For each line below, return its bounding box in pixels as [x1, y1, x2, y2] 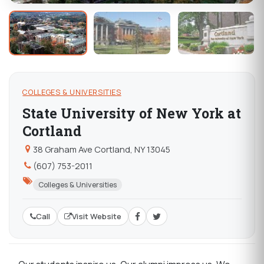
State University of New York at [22, 104, 242, 123]
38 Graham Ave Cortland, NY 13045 [32, 143, 170, 155]
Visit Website [71, 211, 121, 222]
